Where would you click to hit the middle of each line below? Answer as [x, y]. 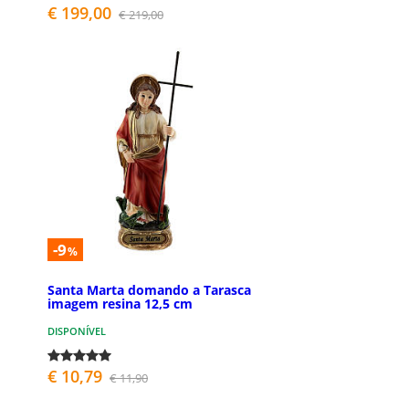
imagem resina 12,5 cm [120, 303]
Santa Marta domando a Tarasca [149, 289]
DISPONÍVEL [77, 330]
